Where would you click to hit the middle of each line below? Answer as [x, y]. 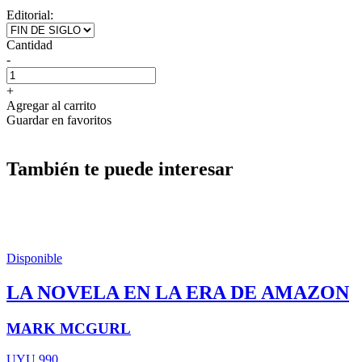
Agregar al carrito [51, 105]
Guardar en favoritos [59, 120]
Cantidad [29, 44]
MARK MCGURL [69, 328]
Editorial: [30, 15]
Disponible [34, 258]
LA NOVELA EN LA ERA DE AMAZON [178, 292]
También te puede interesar [120, 168]
